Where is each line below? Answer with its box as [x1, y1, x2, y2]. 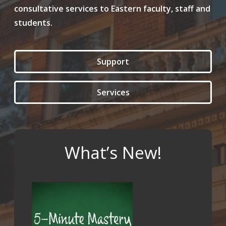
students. [14, 17, 52, 28]
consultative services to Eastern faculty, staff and [14, 3, 210, 14]
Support [97, 56, 129, 67]
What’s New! [65, 141, 161, 164]
